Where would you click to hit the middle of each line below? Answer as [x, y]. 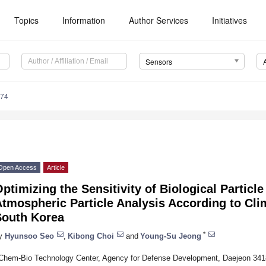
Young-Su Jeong [171, 236]
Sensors [159, 62]
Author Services [159, 20]
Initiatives [230, 20]
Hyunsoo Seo [29, 236]
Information [84, 20]
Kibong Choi [91, 236]
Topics [27, 20]
